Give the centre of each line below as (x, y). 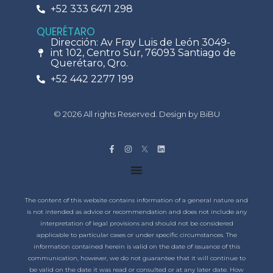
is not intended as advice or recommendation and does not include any (136, 212)
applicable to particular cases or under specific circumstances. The (136, 235)
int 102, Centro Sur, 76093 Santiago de (143, 53)
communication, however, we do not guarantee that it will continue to (136, 258)
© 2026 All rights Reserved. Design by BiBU (136, 114)
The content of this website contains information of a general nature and (136, 200)
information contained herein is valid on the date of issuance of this (136, 247)
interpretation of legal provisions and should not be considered (136, 224)
